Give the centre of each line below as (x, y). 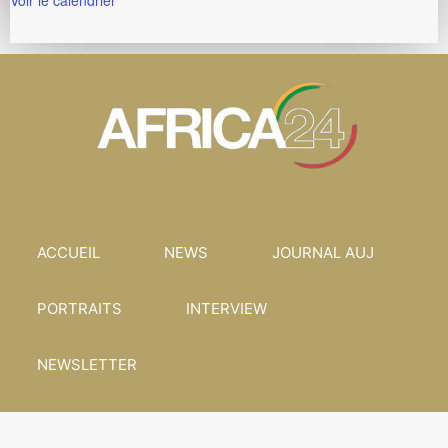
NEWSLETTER (87, 365)
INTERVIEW (226, 309)
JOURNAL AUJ (323, 253)
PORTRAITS (79, 309)
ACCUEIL (68, 253)
